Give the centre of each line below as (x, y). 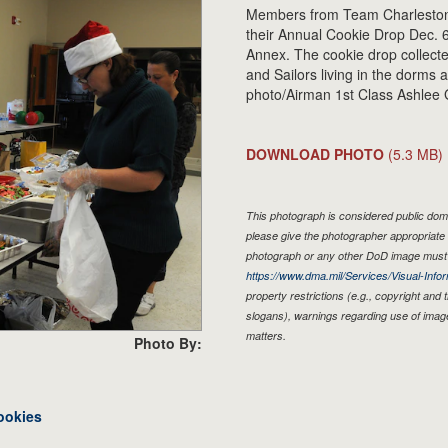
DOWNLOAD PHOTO (315, 154)
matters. (266, 336)
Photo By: (167, 342)
